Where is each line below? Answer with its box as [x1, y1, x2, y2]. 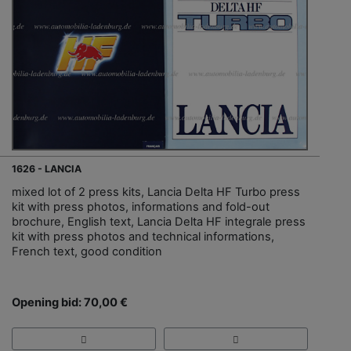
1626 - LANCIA [12, 163, 81, 175]
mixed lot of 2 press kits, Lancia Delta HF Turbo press [12, 185, 300, 200]
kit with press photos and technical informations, [12, 230, 274, 244]
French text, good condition [12, 244, 162, 259]
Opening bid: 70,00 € [12, 295, 128, 310]
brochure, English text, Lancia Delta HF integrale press [12, 215, 306, 230]
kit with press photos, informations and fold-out [12, 200, 270, 215]
